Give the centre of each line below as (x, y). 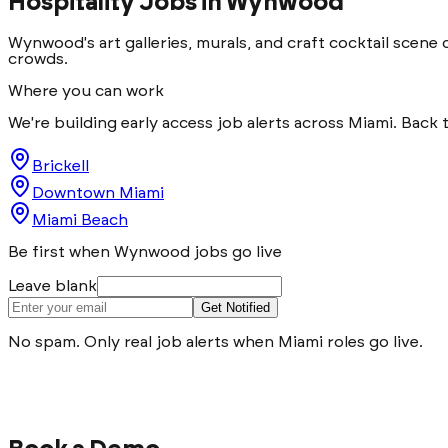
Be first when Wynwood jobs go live (145, 251)
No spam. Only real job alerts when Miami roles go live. (215, 341)
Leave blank (52, 285)
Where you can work (86, 90)
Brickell (60, 165)
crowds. (38, 58)
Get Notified (235, 307)
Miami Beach (80, 219)
